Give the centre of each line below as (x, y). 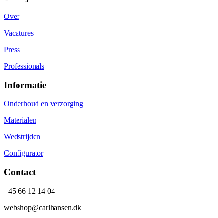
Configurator (24, 153)
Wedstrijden (22, 137)
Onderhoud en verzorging (44, 104)
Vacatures (19, 33)
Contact (20, 172)
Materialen (20, 120)
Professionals (24, 66)
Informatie (25, 85)
